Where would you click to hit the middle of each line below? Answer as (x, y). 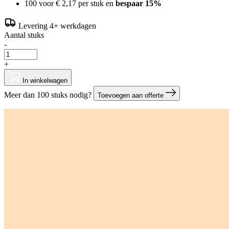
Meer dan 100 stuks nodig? (49, 95)
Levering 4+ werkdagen (57, 26)
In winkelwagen (45, 80)
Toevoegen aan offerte (131, 95)
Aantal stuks (24, 35)
